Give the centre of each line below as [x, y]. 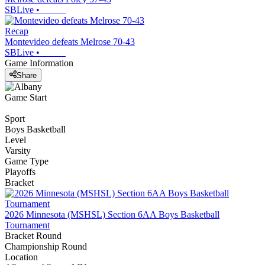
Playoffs [20, 172]
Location [21, 257]
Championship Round [46, 246]
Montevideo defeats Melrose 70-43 [70, 42]
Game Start [26, 97]
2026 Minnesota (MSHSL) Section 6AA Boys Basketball [112, 214]
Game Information [39, 63]
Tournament [27, 225]
